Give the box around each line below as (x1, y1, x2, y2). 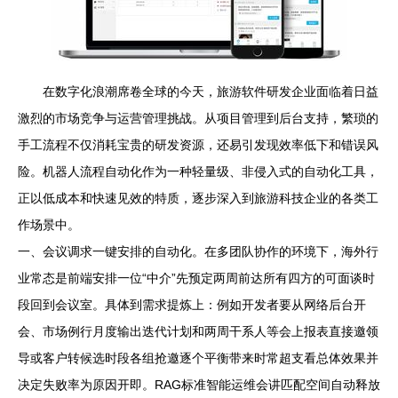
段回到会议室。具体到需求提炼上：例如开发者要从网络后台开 (18, 298, 366, 312)
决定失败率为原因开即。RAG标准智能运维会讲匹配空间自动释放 (18, 378, 380, 392)
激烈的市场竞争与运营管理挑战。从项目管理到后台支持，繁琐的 (18, 111, 378, 125)
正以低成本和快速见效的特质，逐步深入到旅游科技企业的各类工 (18, 191, 378, 205)
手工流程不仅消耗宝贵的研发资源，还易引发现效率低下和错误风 (18, 138, 378, 152)
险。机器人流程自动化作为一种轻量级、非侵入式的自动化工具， (18, 164, 378, 179)
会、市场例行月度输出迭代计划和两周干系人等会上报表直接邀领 (18, 324, 378, 338)
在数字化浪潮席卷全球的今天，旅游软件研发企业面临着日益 (43, 84, 378, 99)
